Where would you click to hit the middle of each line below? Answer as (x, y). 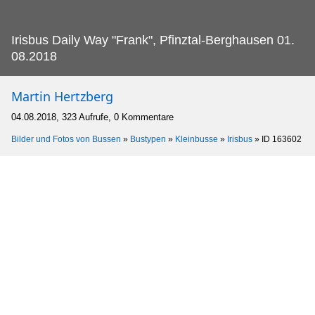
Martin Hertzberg (62, 96)
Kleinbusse (197, 139)
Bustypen (148, 139)
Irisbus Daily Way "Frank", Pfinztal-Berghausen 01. (153, 40)
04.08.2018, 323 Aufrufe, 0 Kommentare (92, 117)
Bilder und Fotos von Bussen (66, 139)
